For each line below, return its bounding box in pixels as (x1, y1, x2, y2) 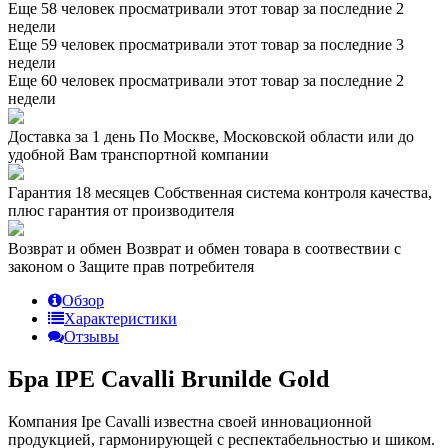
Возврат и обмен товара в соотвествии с (122, 239, 401, 257)
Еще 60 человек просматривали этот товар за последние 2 (8, 71, 404, 89)
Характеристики (64, 309, 177, 327)
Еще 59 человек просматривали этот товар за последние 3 (8, 35, 404, 53)
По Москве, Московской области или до (135, 127, 414, 145)
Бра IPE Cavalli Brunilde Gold (8, 365, 329, 392)
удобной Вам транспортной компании (8, 145, 269, 163)
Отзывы (64, 327, 119, 345)
